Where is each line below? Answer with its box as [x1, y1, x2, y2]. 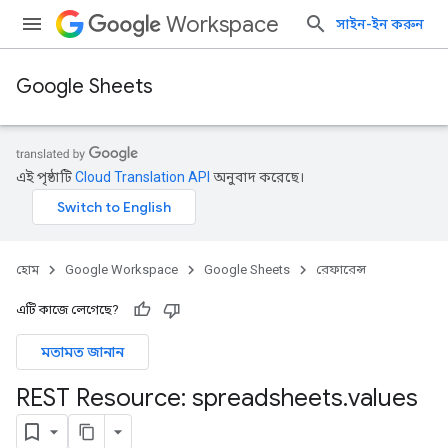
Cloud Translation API [75, 169, 210, 185]
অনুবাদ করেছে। [210, 169, 304, 185]
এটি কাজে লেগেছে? [16, 302, 119, 317]
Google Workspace [65, 262, 178, 277]
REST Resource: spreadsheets [16, 383, 343, 413]
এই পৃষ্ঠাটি [16, 169, 75, 185]
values [348, 383, 418, 413]
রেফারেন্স [316, 262, 366, 277]
